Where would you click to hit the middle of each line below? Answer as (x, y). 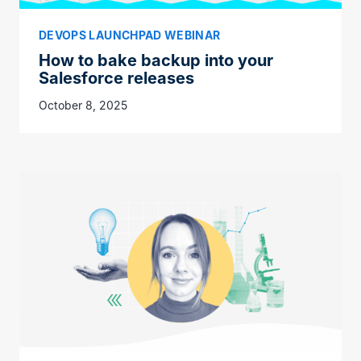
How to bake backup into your (156, 60)
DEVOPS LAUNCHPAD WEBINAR (130, 35)
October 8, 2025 (83, 105)
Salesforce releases (116, 78)
